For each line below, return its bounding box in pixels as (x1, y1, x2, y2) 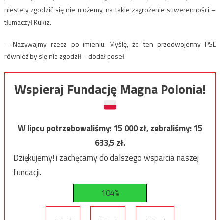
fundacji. (13, 165, 41, 179)
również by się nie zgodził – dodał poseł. (4, 51, 126, 61)
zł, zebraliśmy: (139, 121, 193, 135)
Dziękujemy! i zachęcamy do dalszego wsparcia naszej (13, 151, 199, 164)
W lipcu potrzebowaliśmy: (18, 121, 113, 135)
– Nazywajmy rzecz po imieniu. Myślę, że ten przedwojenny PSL (4, 38, 216, 49)
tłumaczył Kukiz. (4, 16, 51, 27)
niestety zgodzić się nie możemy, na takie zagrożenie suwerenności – (4, 4, 216, 15)
